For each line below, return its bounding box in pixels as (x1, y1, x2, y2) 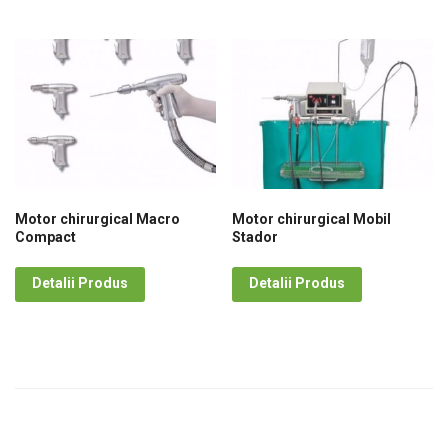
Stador (232, 229, 279, 246)
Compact (15, 229, 76, 246)
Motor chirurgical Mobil (232, 211, 392, 228)
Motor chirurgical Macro (15, 211, 180, 228)
